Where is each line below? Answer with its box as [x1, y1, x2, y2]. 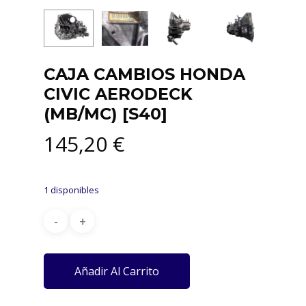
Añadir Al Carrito [74, 264, 159, 279]
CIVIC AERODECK [44, 84, 193, 105]
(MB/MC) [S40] [44, 104, 167, 124]
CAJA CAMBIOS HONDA [44, 64, 245, 85]
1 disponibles [44, 184, 99, 197]
